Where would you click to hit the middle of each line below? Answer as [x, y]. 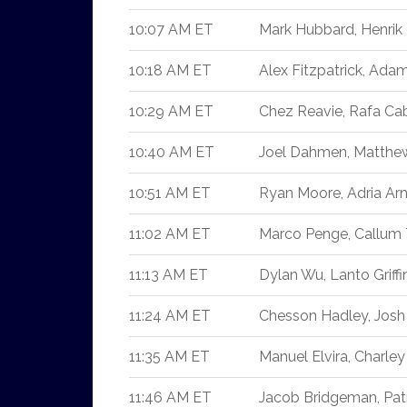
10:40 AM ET [172, 152]
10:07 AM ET [171, 30]
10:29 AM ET [171, 111]
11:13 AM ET [169, 275]
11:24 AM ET [170, 316]
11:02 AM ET [170, 234]
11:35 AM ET [169, 357]
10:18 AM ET [170, 70]
